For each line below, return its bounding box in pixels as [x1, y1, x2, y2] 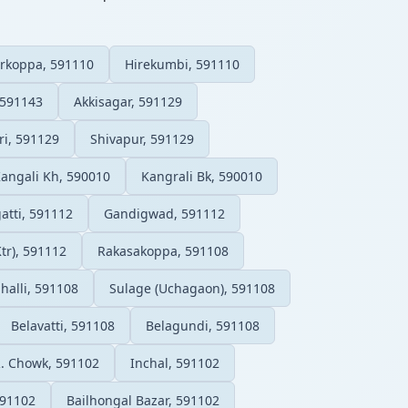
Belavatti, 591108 [11, 316, 115, 334]
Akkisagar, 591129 [74, 92, 182, 110]
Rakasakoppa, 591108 [97, 241, 229, 260]
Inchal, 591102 [130, 353, 219, 372]
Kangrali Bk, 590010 [141, 167, 262, 185]
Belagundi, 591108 [146, 316, 260, 334]
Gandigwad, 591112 [104, 204, 225, 222]
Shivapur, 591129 [90, 129, 194, 148]
